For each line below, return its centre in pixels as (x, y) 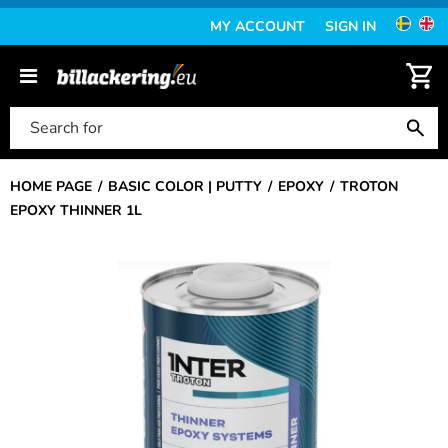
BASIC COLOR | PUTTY (185, 186)
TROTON (369, 186)
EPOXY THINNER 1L (76, 210)
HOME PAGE (51, 186)
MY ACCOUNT (257, 26)
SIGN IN (350, 26)
